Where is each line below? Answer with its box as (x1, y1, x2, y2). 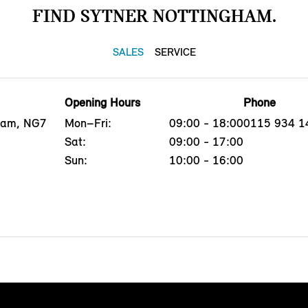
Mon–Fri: (64, 115, 111, 131)
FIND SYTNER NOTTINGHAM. (32, 4, 276, 27)
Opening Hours (64, 94, 140, 110)
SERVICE (154, 45, 196, 58)
